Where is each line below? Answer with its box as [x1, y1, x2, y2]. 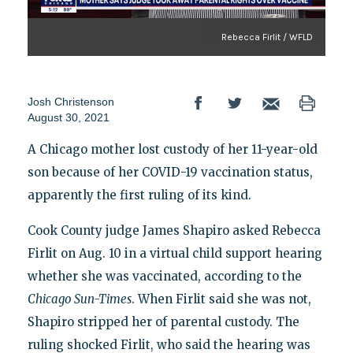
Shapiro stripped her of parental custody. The [27, 314, 299, 330]
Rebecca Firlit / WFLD [221, 32, 314, 43]
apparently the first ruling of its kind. [27, 188, 251, 203]
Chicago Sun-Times [27, 292, 132, 307]
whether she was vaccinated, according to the [27, 269, 302, 284]
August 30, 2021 [27, 111, 110, 124]
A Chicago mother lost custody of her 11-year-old [27, 142, 318, 158]
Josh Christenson [27, 95, 114, 109]
